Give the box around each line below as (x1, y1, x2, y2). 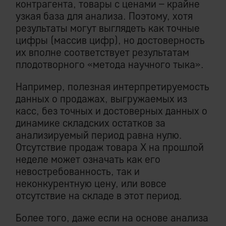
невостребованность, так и (16, 165, 140, 178)
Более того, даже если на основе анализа (16, 211, 208, 224)
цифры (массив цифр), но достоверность (16, 34, 205, 47)
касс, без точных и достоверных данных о (16, 104, 207, 118)
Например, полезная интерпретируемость (16, 80, 209, 93)
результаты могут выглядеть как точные (16, 22, 200, 35)
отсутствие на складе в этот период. (16, 189, 182, 202)
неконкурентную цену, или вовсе (16, 177, 166, 190)
